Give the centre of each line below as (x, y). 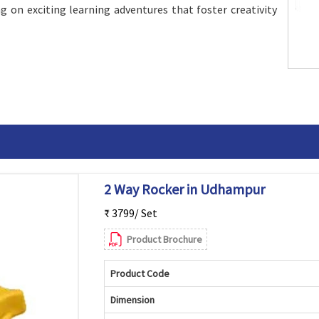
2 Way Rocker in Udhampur (184, 189)
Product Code (140, 273)
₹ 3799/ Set (130, 213)
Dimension (132, 300)
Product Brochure (164, 239)
